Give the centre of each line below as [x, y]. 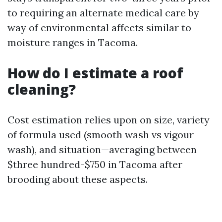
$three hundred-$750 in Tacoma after [95, 164]
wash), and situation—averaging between [102, 149]
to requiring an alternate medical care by [103, 12]
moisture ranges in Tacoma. [73, 42]
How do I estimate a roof [95, 73]
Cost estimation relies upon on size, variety [109, 119]
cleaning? [42, 89]
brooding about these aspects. [78, 179]
